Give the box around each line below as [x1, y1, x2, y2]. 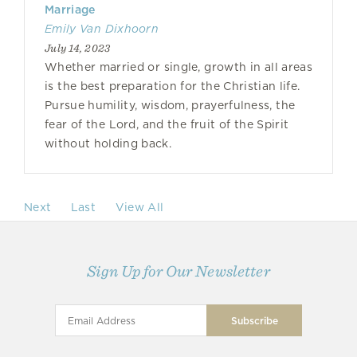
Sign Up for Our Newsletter [87, 261, 270, 281]
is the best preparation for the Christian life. [45, 80, 300, 92]
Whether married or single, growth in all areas [45, 61, 312, 73]
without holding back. [45, 137, 171, 150]
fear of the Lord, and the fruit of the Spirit [45, 118, 289, 131]
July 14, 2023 [45, 41, 111, 54]
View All [115, 201, 164, 214]
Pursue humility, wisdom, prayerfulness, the [45, 99, 296, 112]
